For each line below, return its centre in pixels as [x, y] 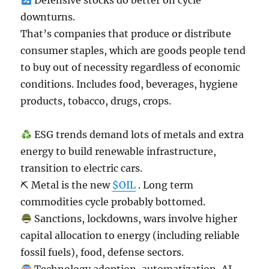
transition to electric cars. [82, 168]
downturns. [48, 17]
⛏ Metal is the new [67, 185]
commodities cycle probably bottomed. [113, 202]
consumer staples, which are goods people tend [133, 50]
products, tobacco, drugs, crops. [96, 101]
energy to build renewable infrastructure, [119, 151]
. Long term [165, 185]
